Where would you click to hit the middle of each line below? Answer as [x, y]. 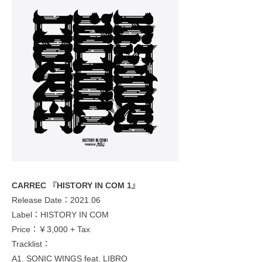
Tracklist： [31, 244]
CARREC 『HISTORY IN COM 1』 [76, 185]
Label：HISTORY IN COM [60, 214]
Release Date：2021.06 [56, 200]
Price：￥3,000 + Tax [51, 229]
